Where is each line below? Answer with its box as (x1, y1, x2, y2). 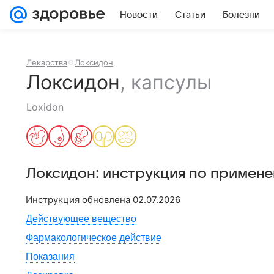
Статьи (175, 10, 206, 20)
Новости (120, 10, 158, 20)
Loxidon (26, 101, 64, 113)
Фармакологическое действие (26, 232, 161, 243)
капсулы (131, 70, 212, 94)
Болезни (223, 10, 260, 20)
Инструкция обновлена (26, 194, 133, 206)
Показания (26, 251, 75, 262)
